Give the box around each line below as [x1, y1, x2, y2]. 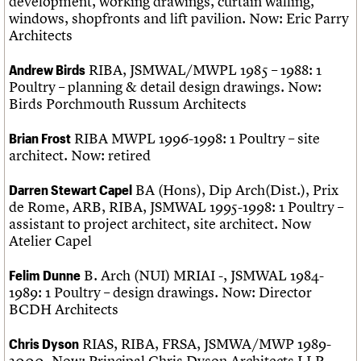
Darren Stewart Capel [9, 181, 132, 198]
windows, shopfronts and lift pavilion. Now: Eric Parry [9, 9, 349, 28]
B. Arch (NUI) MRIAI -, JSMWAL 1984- [81, 266, 324, 285]
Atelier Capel [9, 231, 92, 251]
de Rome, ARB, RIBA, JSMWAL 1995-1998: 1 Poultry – [9, 197, 343, 217]
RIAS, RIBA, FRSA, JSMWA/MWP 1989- [79, 334, 331, 354]
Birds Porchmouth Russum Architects [9, 94, 247, 114]
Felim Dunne [9, 267, 81, 284]
